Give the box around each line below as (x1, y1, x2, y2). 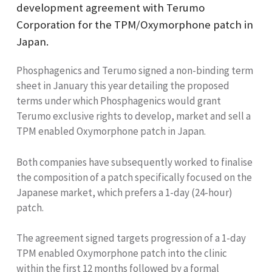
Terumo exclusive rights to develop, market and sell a (16, 109, 251, 123)
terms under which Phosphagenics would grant (16, 94, 221, 108)
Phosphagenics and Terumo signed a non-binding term (16, 64, 253, 78)
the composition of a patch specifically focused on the (16, 170, 252, 184)
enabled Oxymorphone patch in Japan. (38, 124, 206, 138)
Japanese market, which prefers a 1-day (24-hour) (16, 185, 233, 199)
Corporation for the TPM (16, 17, 136, 32)
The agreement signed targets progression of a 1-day (16, 231, 246, 245)
